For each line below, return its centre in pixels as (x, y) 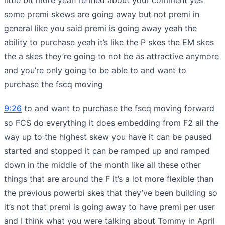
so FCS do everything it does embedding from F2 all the (111, 122)
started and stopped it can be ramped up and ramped (107, 150)
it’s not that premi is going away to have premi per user (109, 207)
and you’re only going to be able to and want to (95, 70)
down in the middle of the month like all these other (102, 164)
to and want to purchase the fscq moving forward (118, 108)
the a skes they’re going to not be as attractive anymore (111, 56)
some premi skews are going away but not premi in (102, 14)
